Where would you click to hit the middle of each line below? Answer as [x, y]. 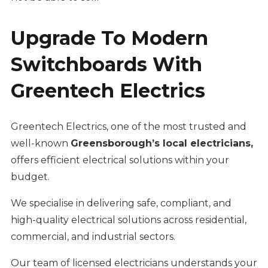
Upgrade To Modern [109, 38]
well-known [40, 144]
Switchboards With [106, 65]
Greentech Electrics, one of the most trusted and [128, 127]
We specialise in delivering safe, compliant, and [121, 203]
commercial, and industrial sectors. [95, 237]
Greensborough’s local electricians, [162, 144]
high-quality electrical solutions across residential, [128, 220]
